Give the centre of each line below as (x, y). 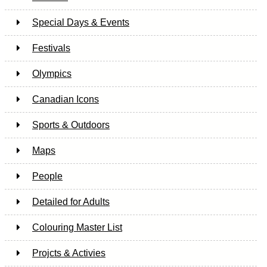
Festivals (51, 48)
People (47, 176)
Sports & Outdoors (71, 125)
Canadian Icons (66, 99)
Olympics (52, 73)
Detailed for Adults (71, 201)
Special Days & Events (81, 22)
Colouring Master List (77, 227)
